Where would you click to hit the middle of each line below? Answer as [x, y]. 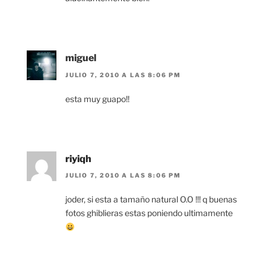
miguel [81, 58]
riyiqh [78, 159]
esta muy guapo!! [97, 99]
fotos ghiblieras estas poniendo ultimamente [149, 213]
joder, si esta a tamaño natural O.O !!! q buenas [151, 199]
